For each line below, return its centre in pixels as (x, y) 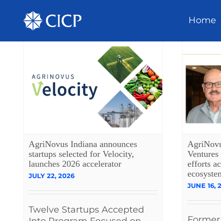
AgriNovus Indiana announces (83, 144)
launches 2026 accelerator (75, 164)
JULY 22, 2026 (52, 176)
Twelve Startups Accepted (86, 210)
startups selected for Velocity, (81, 154)
